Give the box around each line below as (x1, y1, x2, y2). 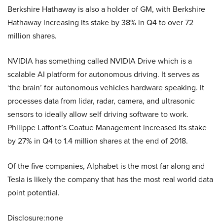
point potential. (7, 186, 60, 198)
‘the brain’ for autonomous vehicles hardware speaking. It (7, 81, 204, 93)
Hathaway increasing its (7, 16, 91, 28)
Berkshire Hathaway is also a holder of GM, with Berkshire (7, 3, 205, 15)
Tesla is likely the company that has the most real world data (7, 173, 213, 185)
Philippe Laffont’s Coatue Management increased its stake (7, 121, 207, 133)
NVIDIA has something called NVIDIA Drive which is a (7, 55, 192, 67)
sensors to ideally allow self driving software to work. (7, 108, 188, 120)
